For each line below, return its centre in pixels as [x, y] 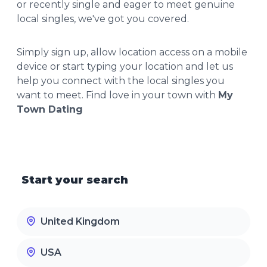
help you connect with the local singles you [121, 81]
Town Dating [50, 110]
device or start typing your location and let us [125, 67]
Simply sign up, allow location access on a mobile [132, 52]
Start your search [75, 180]
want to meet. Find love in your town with [117, 95]
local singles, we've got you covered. [103, 19]
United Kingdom [80, 222]
